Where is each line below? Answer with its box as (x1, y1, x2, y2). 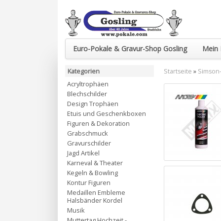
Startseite (164, 67, 192, 75)
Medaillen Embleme (67, 188, 125, 197)
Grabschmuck (67, 129, 108, 138)
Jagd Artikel (67, 148, 100, 157)
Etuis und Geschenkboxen (67, 109, 146, 118)
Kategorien (68, 67, 100, 75)
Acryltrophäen (67, 79, 109, 88)
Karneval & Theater (67, 158, 123, 167)
